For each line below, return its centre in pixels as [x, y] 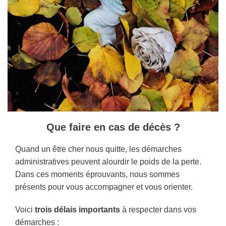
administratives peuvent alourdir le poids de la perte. [108, 161]
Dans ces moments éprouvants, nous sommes [97, 174]
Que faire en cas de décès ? [113, 127]
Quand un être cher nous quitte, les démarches [98, 149]
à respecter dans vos [159, 209]
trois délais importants [77, 209]
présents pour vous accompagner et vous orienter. [104, 187]
